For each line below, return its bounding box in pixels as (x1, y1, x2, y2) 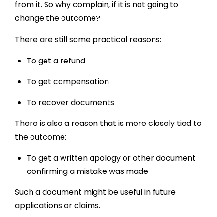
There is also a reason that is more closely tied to (15, 118, 202, 129)
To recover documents (27, 97, 115, 108)
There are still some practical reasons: (15, 34, 162, 46)
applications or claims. (15, 200, 101, 212)
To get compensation (27, 76, 109, 88)
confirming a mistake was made (27, 166, 149, 177)
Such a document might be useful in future (15, 186, 176, 198)
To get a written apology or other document (27, 153, 196, 164)
